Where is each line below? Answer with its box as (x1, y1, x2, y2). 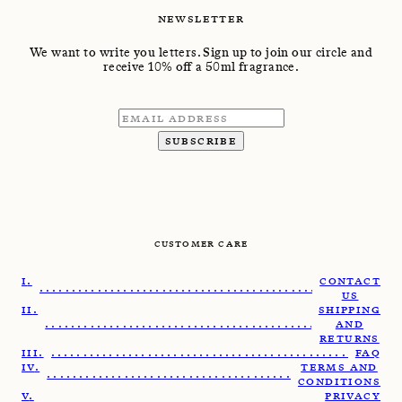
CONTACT (319, 272, 380, 288)
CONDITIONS (297, 372, 380, 389)
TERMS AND (301, 358, 378, 374)
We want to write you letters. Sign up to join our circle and (29, 44, 373, 60)
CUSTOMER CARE (153, 236, 249, 249)
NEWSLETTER (157, 10, 245, 26)
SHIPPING (318, 301, 380, 317)
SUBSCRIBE (164, 132, 238, 148)
